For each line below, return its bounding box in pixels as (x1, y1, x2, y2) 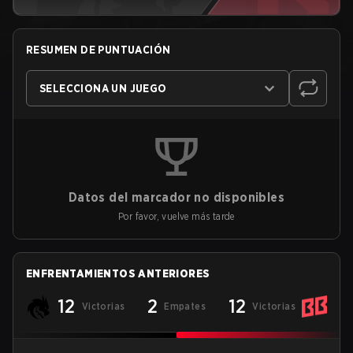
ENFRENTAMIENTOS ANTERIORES (26, 267, 210, 280)
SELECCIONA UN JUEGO (39, 82, 167, 95)
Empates (164, 300, 206, 312)
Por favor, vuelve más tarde (118, 210, 235, 222)
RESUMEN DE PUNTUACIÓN (26, 43, 171, 56)
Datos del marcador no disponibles (68, 190, 285, 205)
